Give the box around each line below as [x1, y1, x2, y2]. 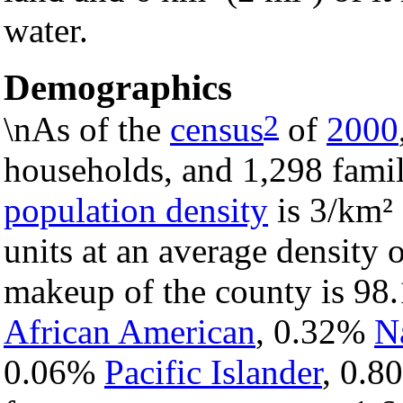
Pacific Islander [104, 353, 322, 392]
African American [4, 312, 255, 352]
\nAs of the [4, 110, 170, 149]
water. [4, 11, 88, 50]
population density [4, 191, 268, 230]
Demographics [4, 67, 232, 109]
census [170, 110, 264, 149]
